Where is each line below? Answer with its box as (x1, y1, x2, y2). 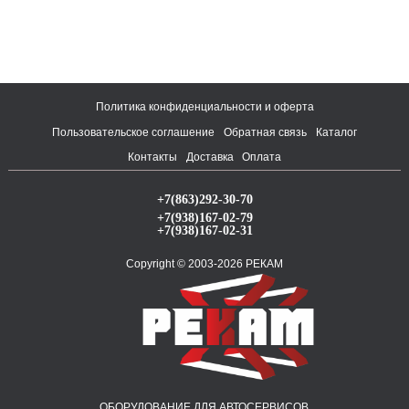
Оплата (242, 151, 282, 164)
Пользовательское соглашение (52, 125, 215, 139)
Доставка (185, 151, 234, 164)
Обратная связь (224, 125, 307, 139)
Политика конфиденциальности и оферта (95, 100, 314, 113)
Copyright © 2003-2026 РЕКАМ (126, 257, 283, 270)
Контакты (127, 151, 177, 164)
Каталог (315, 125, 357, 139)
